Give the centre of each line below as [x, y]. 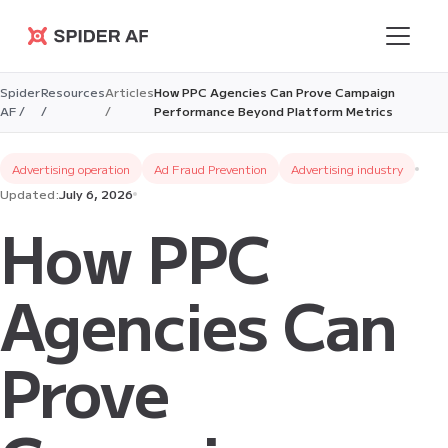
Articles [130, 91]
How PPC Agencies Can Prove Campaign [275, 91]
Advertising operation [71, 168]
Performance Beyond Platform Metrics [274, 110]
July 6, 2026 [96, 193]
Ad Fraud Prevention [210, 168]
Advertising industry [347, 168]
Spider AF [84, 52]
